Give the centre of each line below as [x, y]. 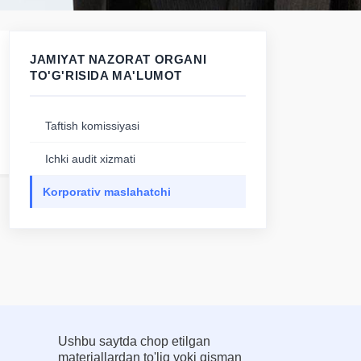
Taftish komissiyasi [92, 126]
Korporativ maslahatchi [107, 192]
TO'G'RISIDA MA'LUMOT [106, 75]
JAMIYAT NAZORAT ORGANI [118, 59]
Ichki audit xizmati [90, 159]
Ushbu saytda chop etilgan [135, 341]
